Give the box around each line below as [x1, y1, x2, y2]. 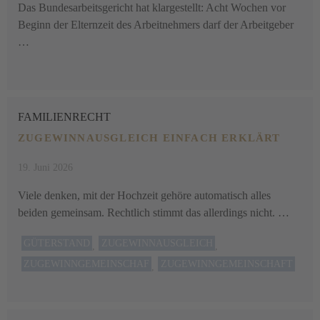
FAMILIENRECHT [18, 111, 111, 123]
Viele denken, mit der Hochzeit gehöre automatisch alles [18, 189, 271, 201]
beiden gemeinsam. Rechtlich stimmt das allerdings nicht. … [18, 206, 289, 219]
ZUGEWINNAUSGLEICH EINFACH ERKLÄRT [18, 132, 281, 144]
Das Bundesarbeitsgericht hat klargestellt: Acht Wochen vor [18, 1, 286, 14]
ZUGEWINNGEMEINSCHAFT [160, 259, 293, 269]
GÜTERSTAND [24, 238, 91, 249]
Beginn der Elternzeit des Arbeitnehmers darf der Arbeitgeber [18, 19, 294, 31]
